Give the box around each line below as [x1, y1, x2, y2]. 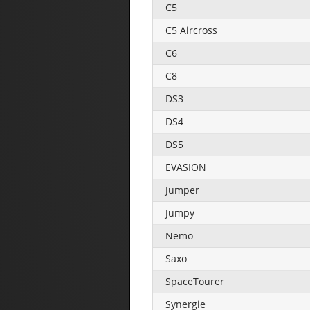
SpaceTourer [165, 274, 224, 288]
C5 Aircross [165, 23, 217, 37]
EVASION [165, 160, 206, 174]
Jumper [165, 183, 199, 197]
